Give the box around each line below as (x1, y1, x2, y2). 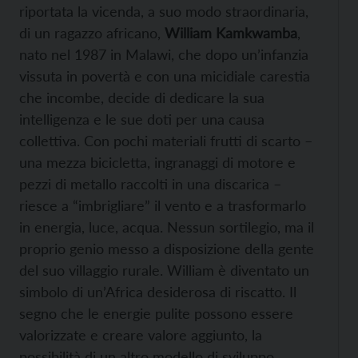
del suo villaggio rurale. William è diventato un (19, 261, 309, 279)
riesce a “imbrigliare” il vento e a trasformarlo (19, 197, 306, 214)
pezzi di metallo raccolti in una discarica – (19, 175, 281, 193)
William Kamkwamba (165, 24, 297, 42)
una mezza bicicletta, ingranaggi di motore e (19, 153, 296, 171)
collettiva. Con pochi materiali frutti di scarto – (19, 132, 312, 149)
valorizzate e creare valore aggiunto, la (19, 326, 262, 344)
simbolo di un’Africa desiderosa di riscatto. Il (19, 283, 296, 300)
